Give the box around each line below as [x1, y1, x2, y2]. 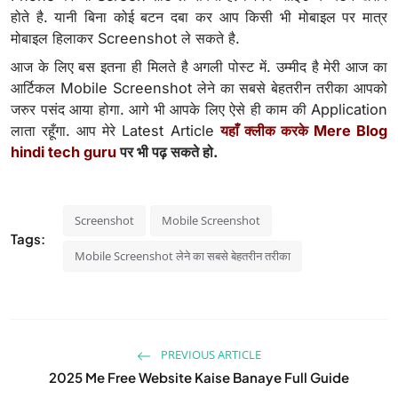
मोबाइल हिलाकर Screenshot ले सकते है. [11, 29, 240, 48]
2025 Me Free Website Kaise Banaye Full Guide [49, 369, 349, 386]
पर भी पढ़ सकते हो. [116, 143, 218, 162]
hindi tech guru [11, 143, 116, 162]
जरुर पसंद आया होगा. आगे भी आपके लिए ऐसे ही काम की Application [11, 100, 387, 119]
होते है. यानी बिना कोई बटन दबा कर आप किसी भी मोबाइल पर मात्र [11, 8, 387, 27]
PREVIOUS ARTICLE [158, 346, 261, 363]
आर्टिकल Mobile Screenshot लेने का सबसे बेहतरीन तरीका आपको [11, 79, 387, 98]
